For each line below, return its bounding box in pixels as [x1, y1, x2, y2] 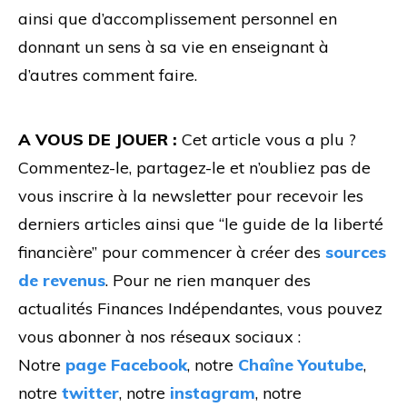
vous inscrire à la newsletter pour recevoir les [18, 184, 363, 206]
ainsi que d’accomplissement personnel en [18, 7, 337, 29]
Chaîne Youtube [238, 353, 363, 375]
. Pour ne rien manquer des [105, 269, 311, 291]
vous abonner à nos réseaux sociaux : [18, 325, 301, 347]
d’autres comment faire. [18, 64, 197, 85]
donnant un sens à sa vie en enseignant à [18, 35, 329, 57]
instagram [170, 382, 255, 403]
